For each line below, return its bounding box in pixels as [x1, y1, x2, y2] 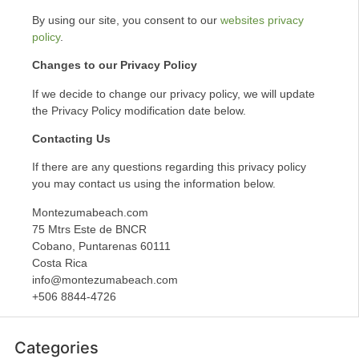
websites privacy [220, 13, 304, 26]
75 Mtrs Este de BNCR [32, 222, 147, 236]
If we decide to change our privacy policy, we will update [32, 87, 315, 100]
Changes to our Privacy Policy [32, 58, 197, 72]
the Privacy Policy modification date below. [32, 103, 246, 117]
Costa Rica [32, 256, 87, 269]
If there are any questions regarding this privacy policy [32, 160, 306, 174]
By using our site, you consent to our [32, 13, 220, 26]
